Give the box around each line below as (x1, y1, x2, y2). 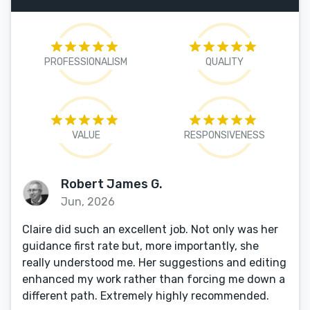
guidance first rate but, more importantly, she (22, 239, 259, 253)
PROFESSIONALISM (44, 56, 127, 68)
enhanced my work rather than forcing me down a (22, 273, 285, 286)
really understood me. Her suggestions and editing (22, 256, 286, 269)
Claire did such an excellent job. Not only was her (22, 223, 278, 236)
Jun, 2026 (61, 195, 115, 208)
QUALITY (205, 56, 244, 68)
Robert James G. (61, 176, 163, 192)
